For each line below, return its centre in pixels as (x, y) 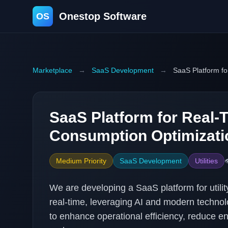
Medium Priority (81, 161)
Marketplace (52, 70)
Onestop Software (103, 16)
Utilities (206, 161)
